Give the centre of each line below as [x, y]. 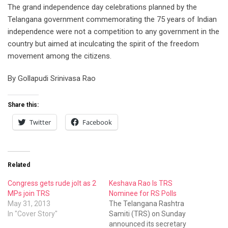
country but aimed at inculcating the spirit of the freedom [103, 44]
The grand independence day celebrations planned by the [102, 7]
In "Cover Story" [33, 213]
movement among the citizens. [60, 56]
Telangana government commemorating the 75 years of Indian [112, 19]
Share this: [23, 105]
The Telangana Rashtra [147, 203]
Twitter [40, 122]
